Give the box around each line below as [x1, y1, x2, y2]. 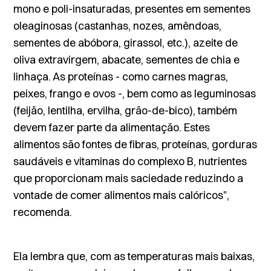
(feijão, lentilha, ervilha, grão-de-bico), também [13, 103, 238, 117]
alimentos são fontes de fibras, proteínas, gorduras [13, 137, 258, 151]
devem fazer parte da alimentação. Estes [13, 120, 211, 134]
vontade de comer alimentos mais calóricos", [13, 188, 230, 202]
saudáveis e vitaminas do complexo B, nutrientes [13, 154, 247, 168]
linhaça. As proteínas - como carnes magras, [13, 70, 229, 83]
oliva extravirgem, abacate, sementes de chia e [13, 53, 240, 67]
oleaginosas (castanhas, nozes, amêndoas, [13, 19, 222, 33]
